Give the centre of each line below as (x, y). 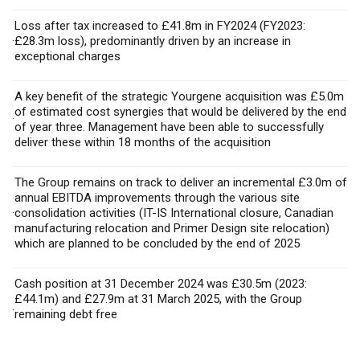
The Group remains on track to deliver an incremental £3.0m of (181, 182)
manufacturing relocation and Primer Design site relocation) (172, 228)
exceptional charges (67, 56)
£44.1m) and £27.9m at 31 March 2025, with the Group (158, 299)
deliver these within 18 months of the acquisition (143, 142)
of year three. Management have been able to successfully (169, 127)
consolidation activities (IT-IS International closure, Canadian (174, 213)
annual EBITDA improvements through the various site (157, 198)
